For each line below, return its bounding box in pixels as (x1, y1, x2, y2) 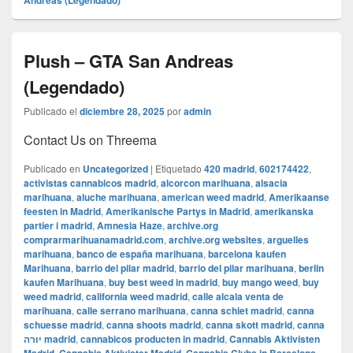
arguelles (267, 232, 309, 247)
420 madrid (204, 162, 255, 176)
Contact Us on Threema (24, 131, 157, 150)
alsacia (255, 176, 288, 191)
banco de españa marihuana (76, 247, 203, 262)
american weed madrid (162, 190, 264, 205)
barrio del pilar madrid (76, 261, 174, 276)
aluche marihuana (76, 190, 157, 205)
